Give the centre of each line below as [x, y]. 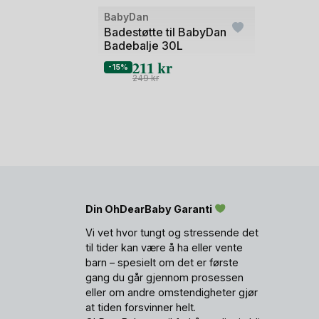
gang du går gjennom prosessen [165, 277]
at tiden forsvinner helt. [141, 307]
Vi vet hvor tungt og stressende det [172, 232]
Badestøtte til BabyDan [165, 32]
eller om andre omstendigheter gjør [172, 292]
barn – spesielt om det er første [162, 262]
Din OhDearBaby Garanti [150, 209]
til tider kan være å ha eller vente [164, 247]
